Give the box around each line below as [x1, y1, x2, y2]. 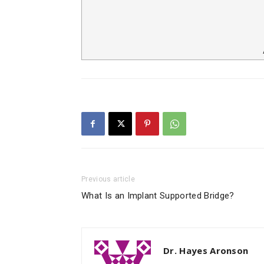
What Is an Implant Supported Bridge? [81, 190, 235, 202]
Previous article [81, 175, 136, 184]
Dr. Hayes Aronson [163, 245, 249, 257]
